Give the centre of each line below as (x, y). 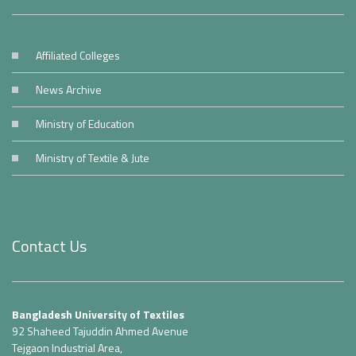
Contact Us (49, 246)
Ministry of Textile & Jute (93, 158)
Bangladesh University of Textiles (98, 315)
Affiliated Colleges (78, 56)
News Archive (69, 90)
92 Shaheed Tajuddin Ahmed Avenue (100, 331)
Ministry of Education (85, 124)
